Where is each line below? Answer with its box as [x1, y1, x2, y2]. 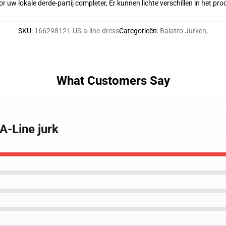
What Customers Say [56, 74, 170, 88]
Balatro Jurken [160, 27, 206, 35]
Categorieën [119, 27, 157, 35]
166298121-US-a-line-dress [34, 27, 119, 35]
